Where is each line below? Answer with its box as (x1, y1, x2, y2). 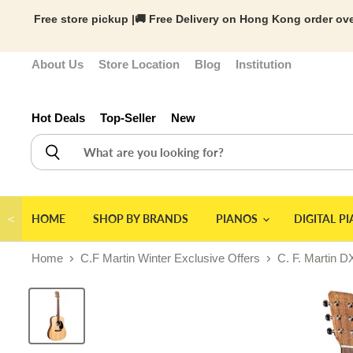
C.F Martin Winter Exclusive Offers (80, 251, 260, 265)
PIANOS (215, 212, 261, 225)
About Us (32, 58, 84, 71)
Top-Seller (100, 111, 156, 124)
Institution (236, 58, 292, 71)
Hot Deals (32, 111, 85, 124)
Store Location (98, 58, 180, 71)
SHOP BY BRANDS (92, 212, 189, 225)
